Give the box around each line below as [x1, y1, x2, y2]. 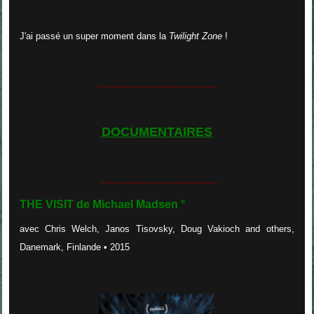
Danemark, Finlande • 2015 [19, 241, 135, 252]
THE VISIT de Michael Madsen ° [19, 198, 185, 210]
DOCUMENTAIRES [101, 125, 212, 139]
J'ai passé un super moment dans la [19, 30, 169, 41]
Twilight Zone [168, 30, 222, 41]
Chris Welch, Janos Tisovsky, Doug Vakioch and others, [44, 223, 294, 234]
